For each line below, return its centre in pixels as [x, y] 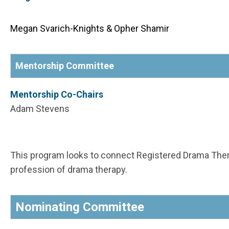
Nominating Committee [80, 207]
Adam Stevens [40, 109]
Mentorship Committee [65, 66]
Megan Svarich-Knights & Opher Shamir [90, 29]
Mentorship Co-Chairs [57, 95]
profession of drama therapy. [69, 170]
